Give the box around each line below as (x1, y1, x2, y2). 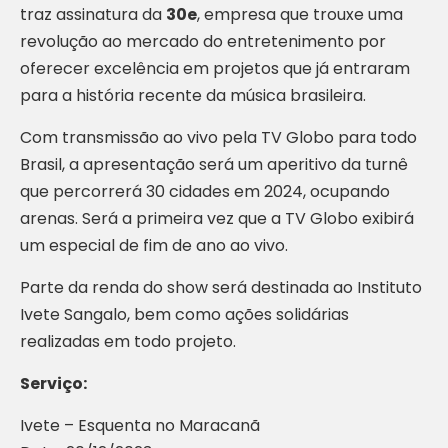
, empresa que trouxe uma (197, 3, 403, 26)
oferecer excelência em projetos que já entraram (20, 57, 410, 80)
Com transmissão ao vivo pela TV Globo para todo (20, 126, 417, 149)
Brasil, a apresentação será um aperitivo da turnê (20, 153, 408, 176)
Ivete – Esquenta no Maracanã (20, 414, 260, 437)
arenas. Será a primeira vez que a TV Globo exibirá (20, 207, 414, 230)
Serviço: (20, 372, 87, 395)
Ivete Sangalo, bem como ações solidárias (20, 303, 349, 326)
